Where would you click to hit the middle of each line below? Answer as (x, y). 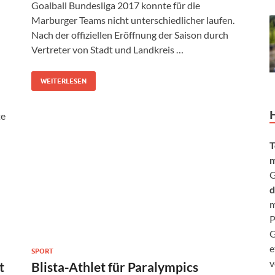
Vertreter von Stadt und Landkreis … (107, 50)
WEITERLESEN (64, 81)
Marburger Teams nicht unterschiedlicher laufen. (133, 20)
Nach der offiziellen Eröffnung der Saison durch (130, 35)
